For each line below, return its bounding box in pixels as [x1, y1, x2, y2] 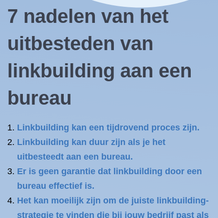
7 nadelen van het [7, 5, 168, 27]
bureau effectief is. [17, 181, 94, 191]
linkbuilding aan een [7, 60, 192, 81]
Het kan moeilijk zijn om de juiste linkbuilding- [17, 196, 209, 205]
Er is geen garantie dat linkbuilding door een [17, 166, 202, 176]
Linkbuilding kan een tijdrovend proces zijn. [17, 123, 200, 132]
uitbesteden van [7, 33, 153, 54]
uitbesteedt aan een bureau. [17, 152, 133, 162]
